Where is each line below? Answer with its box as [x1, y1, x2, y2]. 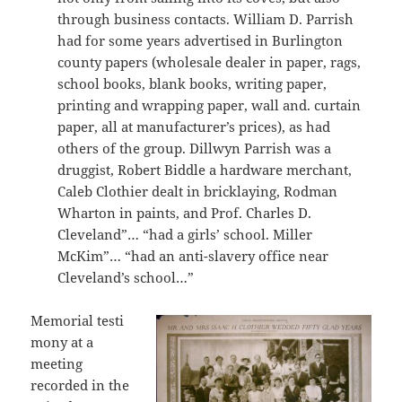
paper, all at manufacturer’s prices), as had [57, 117, 331, 135]
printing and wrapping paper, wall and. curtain [57, 95, 362, 114]
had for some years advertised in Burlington [57, 31, 344, 49]
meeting [31, 354, 83, 372]
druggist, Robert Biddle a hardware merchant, [57, 160, 353, 179]
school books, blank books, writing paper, [57, 74, 328, 92]
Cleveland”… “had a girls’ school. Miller [57, 224, 313, 243]
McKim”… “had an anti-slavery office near [57, 246, 329, 265]
